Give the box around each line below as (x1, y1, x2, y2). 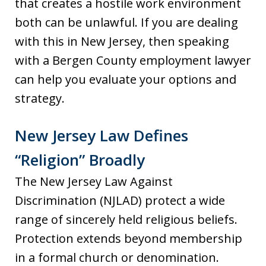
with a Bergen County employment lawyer (15, 52, 251, 69)
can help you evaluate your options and (15, 71, 236, 88)
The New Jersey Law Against (15, 173, 173, 190)
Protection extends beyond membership (15, 230, 242, 247)
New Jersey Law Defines (15, 125, 188, 147)
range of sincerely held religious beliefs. (15, 211, 237, 228)
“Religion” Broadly (15, 149, 145, 171)
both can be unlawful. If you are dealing (15, 14, 238, 31)
